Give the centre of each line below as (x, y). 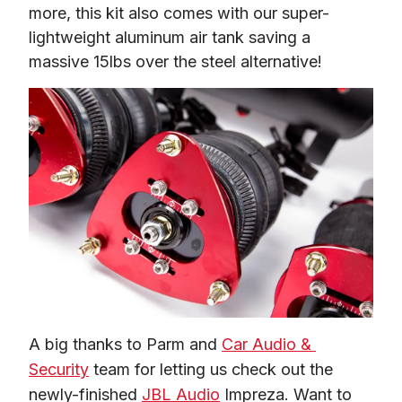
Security (59, 369)
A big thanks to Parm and (125, 344)
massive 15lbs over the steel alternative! (175, 61)
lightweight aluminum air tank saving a (170, 37)
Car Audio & (267, 344)
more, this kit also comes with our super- (179, 13)
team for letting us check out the (211, 369)
